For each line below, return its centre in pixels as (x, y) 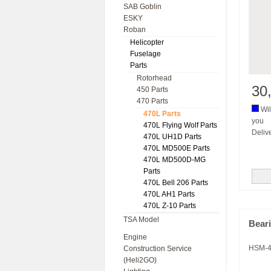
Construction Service (158, 249)
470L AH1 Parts (169, 194)
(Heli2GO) (140, 260)
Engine (135, 237)
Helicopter (147, 42)
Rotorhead (154, 78)
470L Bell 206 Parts (176, 183)
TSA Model (141, 220)
